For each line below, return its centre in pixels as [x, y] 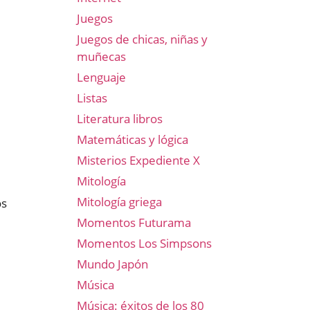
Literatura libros [120, 119]
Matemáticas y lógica [133, 139]
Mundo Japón [112, 264]
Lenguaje [101, 77]
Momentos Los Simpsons [144, 243]
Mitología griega [119, 202]
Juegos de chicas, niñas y [142, 39]
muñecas [101, 56]
